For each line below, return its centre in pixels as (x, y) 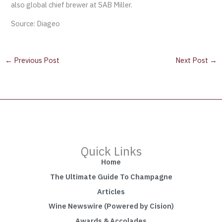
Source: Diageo (36, 24)
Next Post (193, 60)
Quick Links (111, 151)
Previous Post (36, 60)
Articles (111, 191)
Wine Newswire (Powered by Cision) (111, 206)
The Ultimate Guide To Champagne (111, 176)
